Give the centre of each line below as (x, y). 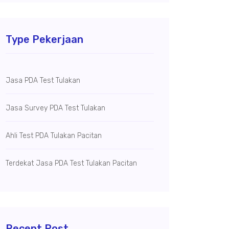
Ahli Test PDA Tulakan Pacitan (54, 136)
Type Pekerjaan (44, 39)
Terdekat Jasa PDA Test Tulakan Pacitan (71, 163)
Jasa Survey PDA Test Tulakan (55, 108)
